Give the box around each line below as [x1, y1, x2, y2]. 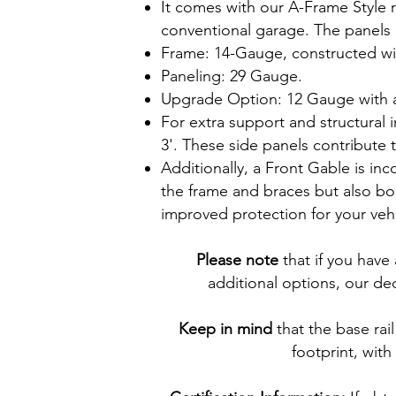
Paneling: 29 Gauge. [161, 66, 302, 86]
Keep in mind [178, 319, 272, 339]
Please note [196, 250, 278, 270]
